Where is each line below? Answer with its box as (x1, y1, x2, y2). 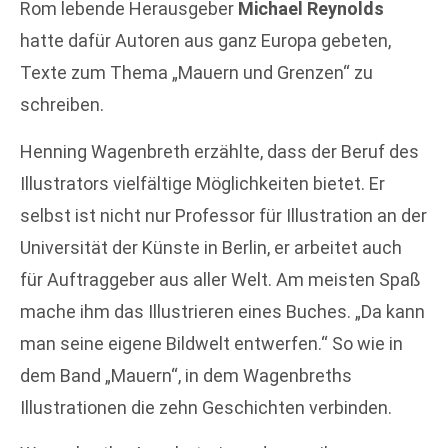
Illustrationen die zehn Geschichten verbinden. (20, 396, 392, 418)
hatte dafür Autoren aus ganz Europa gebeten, (20, 30, 391, 52)
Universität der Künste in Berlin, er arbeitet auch (20, 236, 402, 258)
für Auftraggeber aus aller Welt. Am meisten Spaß (20, 268, 420, 290)
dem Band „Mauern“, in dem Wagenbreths (20, 364, 352, 386)
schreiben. (20, 94, 104, 116)
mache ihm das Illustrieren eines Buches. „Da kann (20, 300, 425, 322)
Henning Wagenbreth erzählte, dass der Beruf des (20, 140, 419, 162)
